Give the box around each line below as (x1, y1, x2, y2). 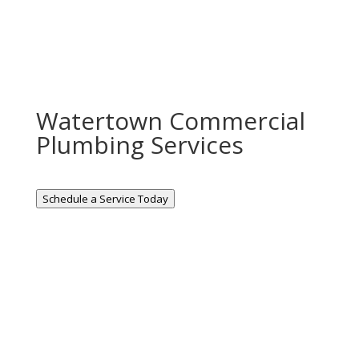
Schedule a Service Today (42, 192, 168, 207)
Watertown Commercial (35, 104, 305, 138)
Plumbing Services (35, 128, 244, 162)
